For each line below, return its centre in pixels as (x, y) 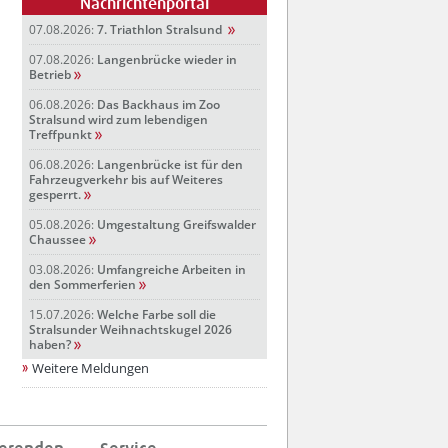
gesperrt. (55, 195)
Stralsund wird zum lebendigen (118, 120)
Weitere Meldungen (90, 368)
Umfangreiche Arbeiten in (171, 270)
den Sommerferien (82, 285)
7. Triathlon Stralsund (161, 30)
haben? (50, 345)
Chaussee (57, 240)
